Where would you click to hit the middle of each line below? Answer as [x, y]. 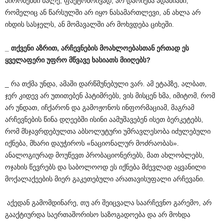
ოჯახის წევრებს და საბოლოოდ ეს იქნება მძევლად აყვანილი [105, 167]
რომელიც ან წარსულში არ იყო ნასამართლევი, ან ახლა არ [103, 12]
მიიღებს [133, 60]
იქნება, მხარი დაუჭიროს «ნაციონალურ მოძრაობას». [92, 143]
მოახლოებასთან [127, 48]
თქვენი [22, 48]
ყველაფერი [25, 60]
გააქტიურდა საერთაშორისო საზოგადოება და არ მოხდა [98, 215]
